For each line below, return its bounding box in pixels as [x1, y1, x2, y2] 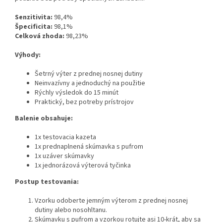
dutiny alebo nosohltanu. [35, 205, 107, 216]
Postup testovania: [15, 177, 79, 187]
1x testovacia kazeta [35, 132, 96, 143]
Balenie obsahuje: [15, 113, 73, 124]
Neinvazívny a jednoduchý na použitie [35, 78, 145, 89]
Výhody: [15, 50, 41, 60]
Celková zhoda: [15, 31, 64, 42]
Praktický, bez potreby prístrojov [35, 97, 134, 108]
